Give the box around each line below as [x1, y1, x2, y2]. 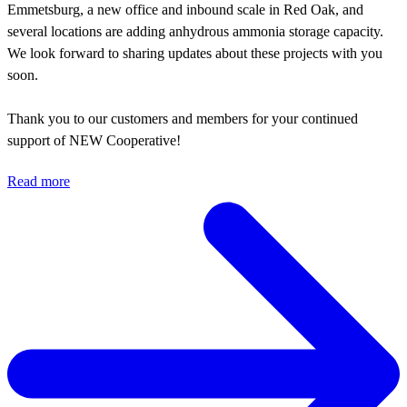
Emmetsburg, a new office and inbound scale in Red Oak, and [7, 2, 363, 18]
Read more [7, 174, 70, 190]
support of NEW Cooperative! [7, 133, 184, 149]
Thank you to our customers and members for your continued [7, 111, 358, 127]
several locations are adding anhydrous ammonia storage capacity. [7, 24, 383, 40]
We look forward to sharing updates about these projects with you [7, 45, 382, 62]
